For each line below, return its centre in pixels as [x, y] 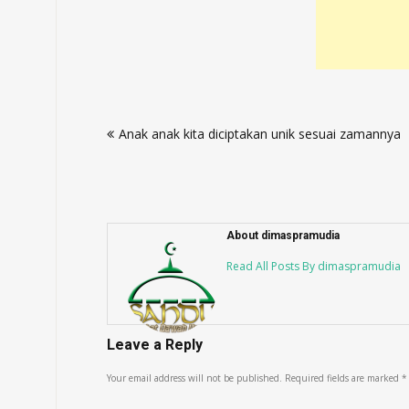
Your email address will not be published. [194, 378]
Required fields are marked [343, 378]
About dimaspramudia [283, 236]
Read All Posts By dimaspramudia [314, 266]
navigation [158, 145]
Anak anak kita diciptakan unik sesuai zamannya [260, 134]
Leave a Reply [155, 345]
